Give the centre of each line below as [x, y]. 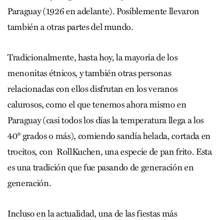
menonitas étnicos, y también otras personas [89, 73]
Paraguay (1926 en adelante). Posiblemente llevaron [104, 11]
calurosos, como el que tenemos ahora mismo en [97, 104]
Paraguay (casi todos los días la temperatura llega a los [106, 120]
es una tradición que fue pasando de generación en [101, 167]
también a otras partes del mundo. [70, 27]
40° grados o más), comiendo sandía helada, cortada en [109, 136]
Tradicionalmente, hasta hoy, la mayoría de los [93, 57]
